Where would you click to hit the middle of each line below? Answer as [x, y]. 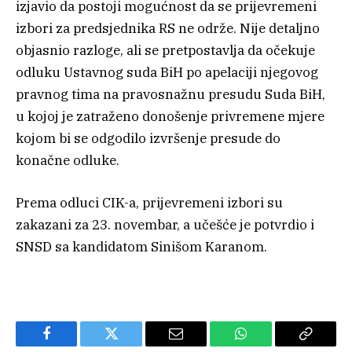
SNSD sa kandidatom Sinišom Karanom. [141, 246]
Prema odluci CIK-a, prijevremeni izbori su [149, 202]
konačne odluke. [68, 160]
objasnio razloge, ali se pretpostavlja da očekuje [165, 50]
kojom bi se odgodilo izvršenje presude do [148, 138]
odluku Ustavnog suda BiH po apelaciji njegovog [167, 72]
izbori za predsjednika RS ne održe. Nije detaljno [168, 28]
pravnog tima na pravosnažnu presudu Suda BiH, [170, 94]
